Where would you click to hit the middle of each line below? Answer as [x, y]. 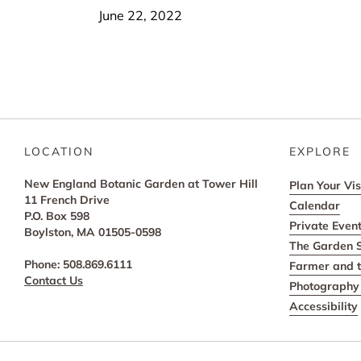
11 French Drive [67, 199]
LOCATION [59, 151]
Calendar [314, 205]
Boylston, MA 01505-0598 [93, 232]
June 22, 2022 [140, 15]
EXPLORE [320, 151]
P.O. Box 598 [57, 216]
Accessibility [323, 306]
